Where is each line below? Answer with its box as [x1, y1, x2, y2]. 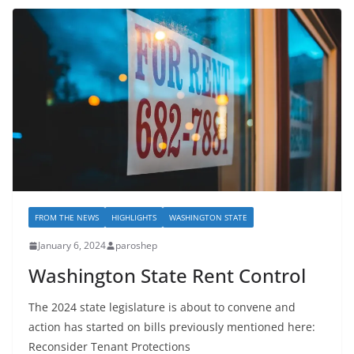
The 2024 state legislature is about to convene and [28, 299, 296, 315]
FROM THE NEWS [35, 212, 99, 224]
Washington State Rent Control [28, 262, 306, 289]
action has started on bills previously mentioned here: [28, 319, 315, 335]
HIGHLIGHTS [111, 212, 156, 224]
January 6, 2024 [38, 239, 106, 253]
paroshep [115, 239, 157, 253]
